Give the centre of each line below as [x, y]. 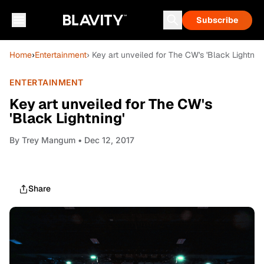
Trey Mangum [49, 140]
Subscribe [217, 20]
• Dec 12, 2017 [105, 140]
